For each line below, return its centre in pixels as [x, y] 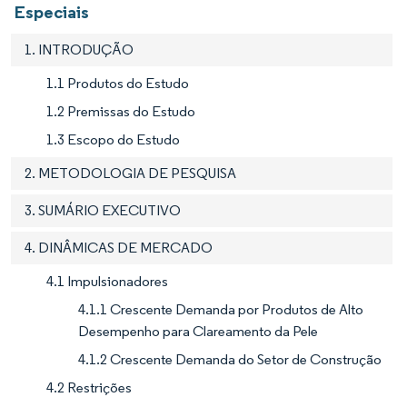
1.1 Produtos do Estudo [118, 84]
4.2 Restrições [89, 388]
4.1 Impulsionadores [107, 282]
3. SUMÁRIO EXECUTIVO [103, 211]
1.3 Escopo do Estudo [113, 140]
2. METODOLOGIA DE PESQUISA [130, 174]
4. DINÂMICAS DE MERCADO [119, 248]
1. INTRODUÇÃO [79, 50]
